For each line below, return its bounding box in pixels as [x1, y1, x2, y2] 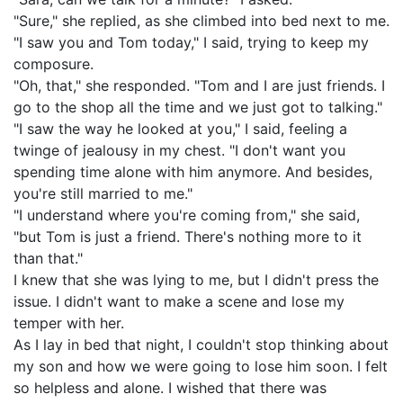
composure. [13, 55, 94, 73]
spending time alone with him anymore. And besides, [13, 163, 372, 181]
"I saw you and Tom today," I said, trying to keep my [13, 33, 369, 51]
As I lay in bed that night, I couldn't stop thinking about [13, 336, 389, 354]
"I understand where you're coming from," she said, [13, 206, 360, 224]
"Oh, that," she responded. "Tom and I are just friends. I [13, 76, 385, 94]
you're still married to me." [13, 184, 193, 202]
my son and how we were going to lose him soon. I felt [13, 357, 388, 375]
